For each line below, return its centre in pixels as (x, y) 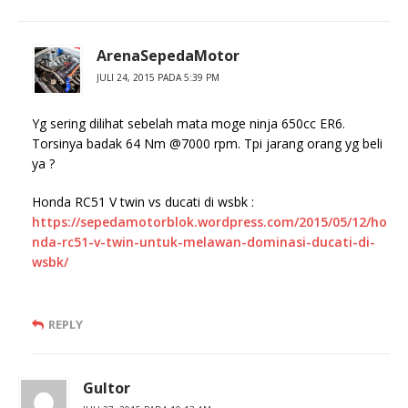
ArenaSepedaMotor (168, 56)
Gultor (107, 388)
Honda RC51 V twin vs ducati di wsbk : (143, 202)
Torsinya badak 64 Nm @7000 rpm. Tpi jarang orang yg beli (207, 144)
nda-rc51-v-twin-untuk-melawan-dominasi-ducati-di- (204, 242)
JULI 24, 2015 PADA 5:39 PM (158, 78)
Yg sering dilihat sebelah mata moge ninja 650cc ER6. (189, 124)
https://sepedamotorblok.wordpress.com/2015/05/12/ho (209, 222)
